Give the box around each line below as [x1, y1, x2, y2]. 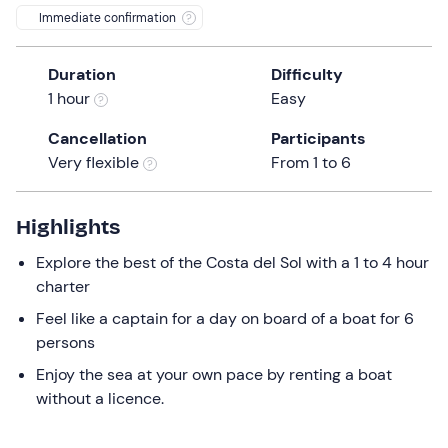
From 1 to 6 [271, 151, 351, 173]
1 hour [48, 87, 94, 109]
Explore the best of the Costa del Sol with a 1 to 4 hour [36, 251, 429, 273]
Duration [48, 63, 116, 85]
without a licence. [36, 387, 164, 409]
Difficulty [271, 63, 343, 85]
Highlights [16, 213, 120, 240]
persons [36, 331, 95, 353]
